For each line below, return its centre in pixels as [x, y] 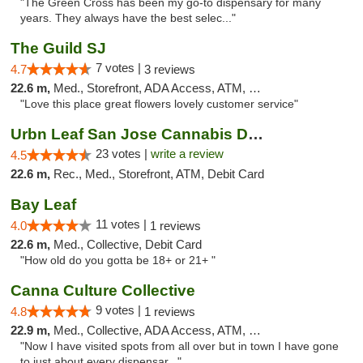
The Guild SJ [58, 48]
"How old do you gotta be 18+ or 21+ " [118, 261]
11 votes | [123, 224]
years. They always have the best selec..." [128, 18]
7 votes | [120, 68]
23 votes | [123, 154]
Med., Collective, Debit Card [128, 244]
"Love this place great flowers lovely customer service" [159, 104]
